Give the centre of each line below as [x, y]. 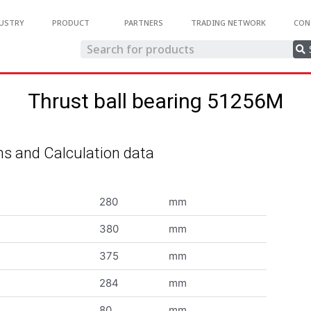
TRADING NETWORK [228, 23]
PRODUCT [70, 23]
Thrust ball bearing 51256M [155, 101]
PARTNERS [143, 23]
